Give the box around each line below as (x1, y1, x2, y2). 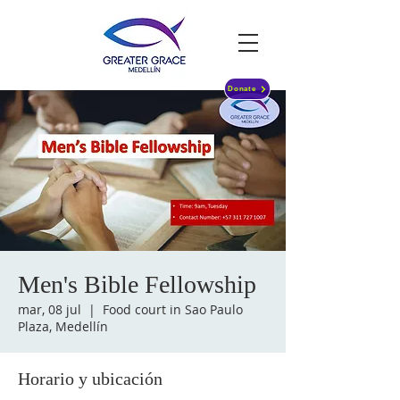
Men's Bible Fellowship (18, 271, 256, 298)
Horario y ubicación (18, 369, 162, 388)
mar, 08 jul (18, 301, 81, 318)
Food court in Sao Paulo (103, 301, 243, 318)
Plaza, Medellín (18, 318, 108, 335)
